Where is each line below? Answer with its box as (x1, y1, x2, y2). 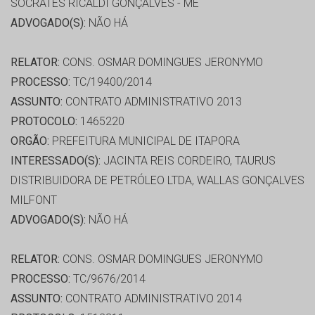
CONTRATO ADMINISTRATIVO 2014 (63, 292, 242, 306)
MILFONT (11, 193, 57, 207)
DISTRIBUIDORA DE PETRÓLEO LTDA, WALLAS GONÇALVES (11, 174, 304, 188)
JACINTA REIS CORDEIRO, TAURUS (101, 154, 276, 168)
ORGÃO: (11, 134, 49, 148)
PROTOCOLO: (11, 115, 77, 129)
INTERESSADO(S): (11, 154, 101, 168)
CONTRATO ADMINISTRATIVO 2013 (63, 95, 242, 109)
